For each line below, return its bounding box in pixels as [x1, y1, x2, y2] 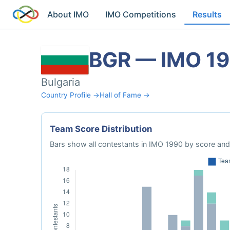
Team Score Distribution [50, 124, 152, 134]
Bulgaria [41, 76, 80, 88]
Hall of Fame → [100, 91, 150, 99]
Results [193, 9, 222, 20]
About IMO [47, 9, 89, 20]
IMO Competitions [105, 9, 177, 20]
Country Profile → [41, 91, 100, 99]
